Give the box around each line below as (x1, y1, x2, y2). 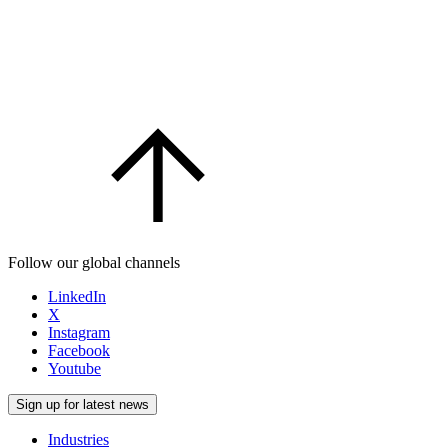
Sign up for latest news (16, 397, 149, 413)
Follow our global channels (8, 254, 180, 272)
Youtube (48, 360, 101, 378)
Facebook (48, 342, 110, 360)
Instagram (48, 324, 110, 342)
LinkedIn (48, 288, 106, 306)
